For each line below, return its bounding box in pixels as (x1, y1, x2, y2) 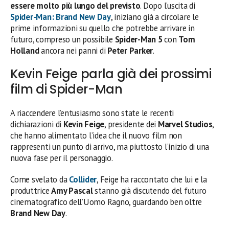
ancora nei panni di (39, 45, 108, 57)
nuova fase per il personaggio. (10, 152, 113, 164)
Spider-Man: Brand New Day (10, 11, 111, 23)
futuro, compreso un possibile (10, 34, 115, 45)
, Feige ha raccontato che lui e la (97, 174, 207, 186)
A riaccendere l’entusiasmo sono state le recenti (10, 107, 174, 119)
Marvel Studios (157, 119, 213, 130)
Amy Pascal (51, 185, 93, 197)
